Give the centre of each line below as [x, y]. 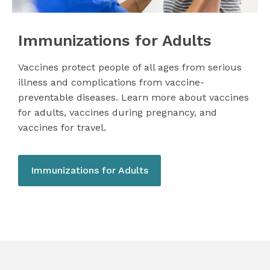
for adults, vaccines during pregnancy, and [118, 112]
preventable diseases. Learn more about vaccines [133, 97]
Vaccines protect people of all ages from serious [130, 67]
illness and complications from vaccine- [111, 82]
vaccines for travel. [62, 127]
